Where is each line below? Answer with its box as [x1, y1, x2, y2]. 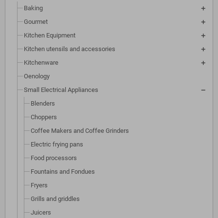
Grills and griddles [31, 195, 80, 203]
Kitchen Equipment [24, 32, 75, 39]
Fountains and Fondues [31, 168, 95, 176]
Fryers [31, 182, 48, 189]
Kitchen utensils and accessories [24, 45, 115, 53]
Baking [24, 4, 43, 12]
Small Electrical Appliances [24, 86, 98, 94]
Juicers [31, 209, 51, 217]
